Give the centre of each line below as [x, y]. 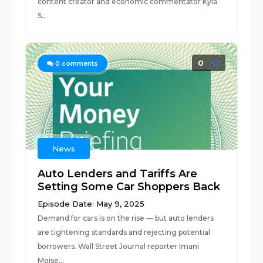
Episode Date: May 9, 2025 [91, 204]
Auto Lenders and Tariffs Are [118, 174]
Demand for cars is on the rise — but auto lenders [126, 218]
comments [79, 63]
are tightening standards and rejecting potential [124, 232]
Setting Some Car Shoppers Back [129, 187]
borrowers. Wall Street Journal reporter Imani [119, 246]
